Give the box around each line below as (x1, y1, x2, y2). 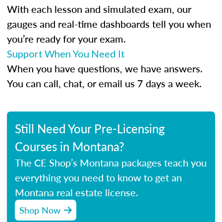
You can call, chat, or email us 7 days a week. (7, 76, 202, 90)
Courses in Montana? (15, 138, 124, 155)
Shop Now (19, 204, 60, 216)
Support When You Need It (7, 48, 125, 59)
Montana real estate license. (15, 185, 138, 199)
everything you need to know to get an (15, 170, 182, 184)
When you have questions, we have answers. (7, 61, 203, 75)
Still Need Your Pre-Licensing (15, 120, 165, 137)
